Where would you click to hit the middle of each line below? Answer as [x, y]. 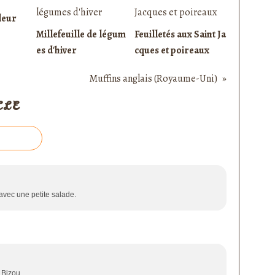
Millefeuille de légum [81, 35]
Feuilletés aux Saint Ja [180, 35]
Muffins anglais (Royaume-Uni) [153, 79]
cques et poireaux [172, 51]
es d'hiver [56, 51]
